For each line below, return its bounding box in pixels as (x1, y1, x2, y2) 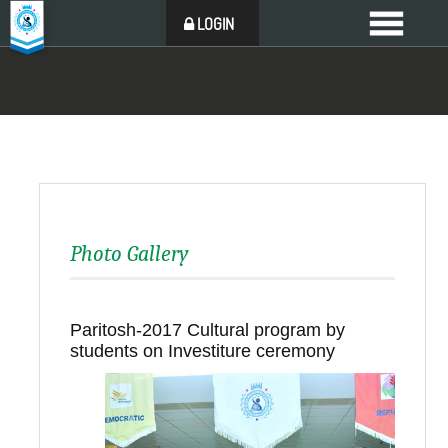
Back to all (296, 372, 395, 394)
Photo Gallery (69, 241, 188, 267)
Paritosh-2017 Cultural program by (69, 320, 345, 340)
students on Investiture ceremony (69, 341, 335, 361)
